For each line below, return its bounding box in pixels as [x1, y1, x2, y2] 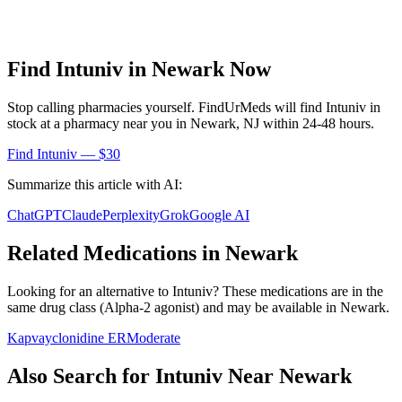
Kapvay [7, 330, 52, 345]
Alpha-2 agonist [104, 300, 195, 315]
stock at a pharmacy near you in [7, 116, 190, 132]
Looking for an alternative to [7, 284, 172, 299]
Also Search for [7, 363, 155, 388]
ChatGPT [7, 207, 62, 223]
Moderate [127, 330, 180, 345]
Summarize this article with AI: [7, 177, 182, 193]
